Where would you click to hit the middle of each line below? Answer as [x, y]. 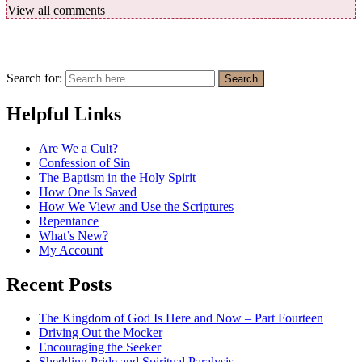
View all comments [56, 10]
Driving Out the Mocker [101, 333]
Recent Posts [59, 284]
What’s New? [74, 235]
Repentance [69, 221]
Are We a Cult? [78, 148]
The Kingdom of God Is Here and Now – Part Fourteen [181, 318]
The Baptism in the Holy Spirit [117, 177]
